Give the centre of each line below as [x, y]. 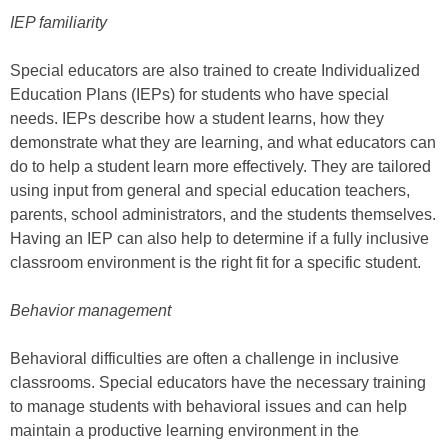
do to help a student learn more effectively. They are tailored [220, 166]
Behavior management [90, 310]
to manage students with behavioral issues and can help [208, 406]
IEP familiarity [58, 22]
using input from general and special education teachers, [210, 190]
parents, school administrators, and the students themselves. [223, 214]
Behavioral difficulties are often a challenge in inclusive [204, 358]
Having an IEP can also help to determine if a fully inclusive [219, 238]
